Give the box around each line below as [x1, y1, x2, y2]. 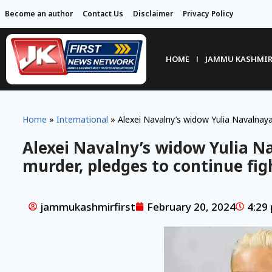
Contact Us [83, 8, 123, 19]
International [56, 113, 108, 125]
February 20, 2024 [146, 199, 236, 214]
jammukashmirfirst [39, 199, 135, 214]
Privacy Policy [183, 8, 234, 19]
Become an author [5, 8, 73, 19]
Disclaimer [133, 8, 173, 19]
